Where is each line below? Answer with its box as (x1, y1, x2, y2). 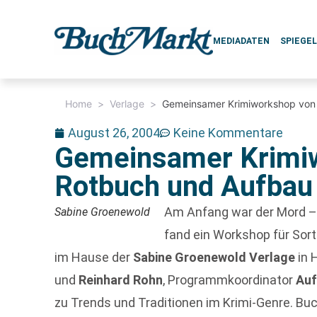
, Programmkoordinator (163, 272, 296, 287)
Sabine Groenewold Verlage (133, 250, 296, 265)
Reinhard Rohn (79, 272, 163, 287)
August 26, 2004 (68, 125, 161, 140)
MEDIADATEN (213, 36, 270, 46)
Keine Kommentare (173, 125, 284, 140)
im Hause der (54, 250, 134, 265)
